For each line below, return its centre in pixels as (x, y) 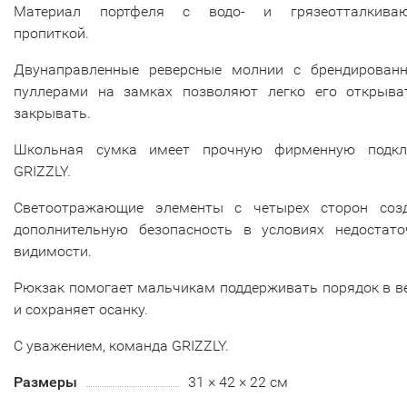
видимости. (53, 251)
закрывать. (52, 113)
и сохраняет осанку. (81, 309)
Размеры (45, 382)
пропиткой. (51, 33)
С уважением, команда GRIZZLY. (121, 345)
